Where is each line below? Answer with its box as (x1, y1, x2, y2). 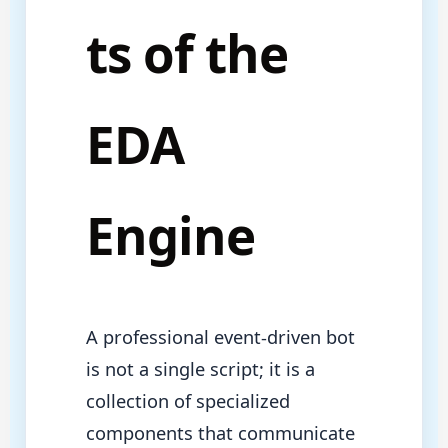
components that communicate (85, 420, 355, 445)
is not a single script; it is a (85, 356, 315, 381)
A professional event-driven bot (85, 324, 355, 349)
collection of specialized (85, 388, 290, 413)
